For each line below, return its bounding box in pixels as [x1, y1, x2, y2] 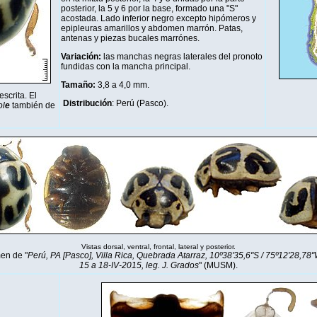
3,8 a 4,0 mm [98, 80, 147, 90]
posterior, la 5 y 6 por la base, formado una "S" [61, 4, 238, 13]
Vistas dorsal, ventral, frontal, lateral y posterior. [81, 243, 236, 250]
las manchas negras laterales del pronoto [103, 52, 263, 62]
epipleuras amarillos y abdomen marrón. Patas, [61, 23, 243, 33]
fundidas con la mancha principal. [61, 62, 190, 71]
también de [12, 100, 55, 110]
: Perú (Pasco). [112, 98, 168, 108]
